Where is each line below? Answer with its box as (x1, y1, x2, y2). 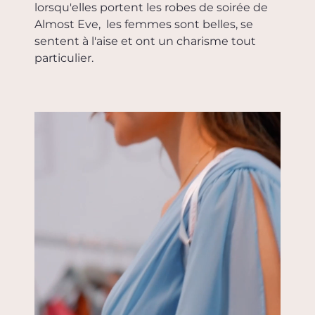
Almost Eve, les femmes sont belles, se (34, 18, 253, 32)
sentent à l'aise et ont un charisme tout (34, 34, 256, 49)
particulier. (34, 51, 94, 65)
